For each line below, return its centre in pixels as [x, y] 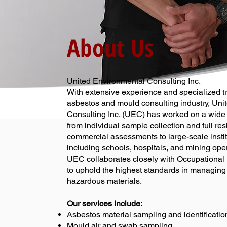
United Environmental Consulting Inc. [134, 81]
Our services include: [105, 203]
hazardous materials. [104, 181]
